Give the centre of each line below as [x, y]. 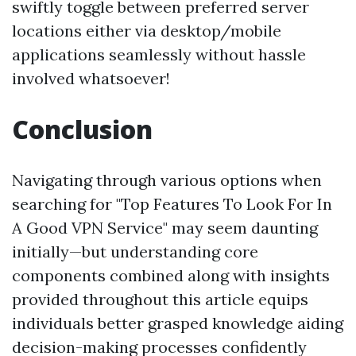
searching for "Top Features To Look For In [172, 204]
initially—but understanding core [135, 252]
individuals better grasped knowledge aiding [178, 323]
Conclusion [82, 130]
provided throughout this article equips [160, 300]
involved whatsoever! [91, 79]
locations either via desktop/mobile [147, 31]
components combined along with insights [171, 276]
